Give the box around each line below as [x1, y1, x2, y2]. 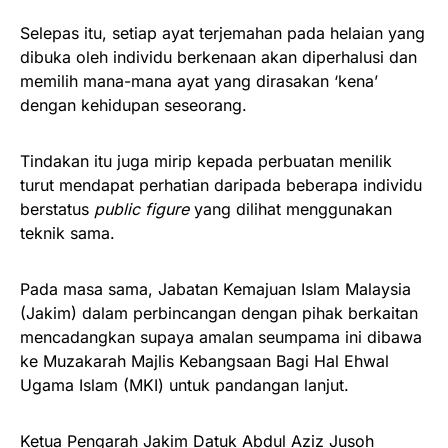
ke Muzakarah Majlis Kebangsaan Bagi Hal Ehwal [20, 350, 389, 371]
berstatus [20, 198, 94, 219]
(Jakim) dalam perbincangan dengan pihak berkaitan [20, 302, 418, 323]
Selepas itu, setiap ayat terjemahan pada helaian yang [20, 22, 425, 43]
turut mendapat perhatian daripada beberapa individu [20, 174, 422, 195]
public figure [94, 198, 189, 219]
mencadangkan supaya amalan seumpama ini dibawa [20, 326, 422, 347]
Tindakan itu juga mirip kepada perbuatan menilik [20, 150, 392, 171]
